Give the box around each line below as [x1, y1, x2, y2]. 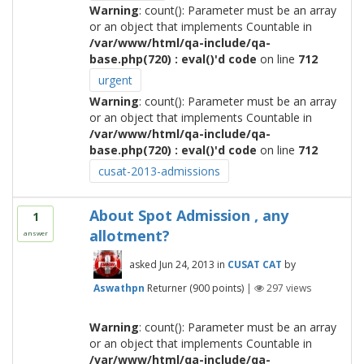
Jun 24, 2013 [158, 258, 214, 271]
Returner [146, 280, 187, 295]
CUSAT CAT [227, 258, 282, 271]
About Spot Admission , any [89, 206, 288, 225]
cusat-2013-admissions [97, 163, 220, 179]
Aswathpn [93, 280, 145, 295]
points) [209, 280, 244, 295]
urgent [97, 72, 132, 88]
